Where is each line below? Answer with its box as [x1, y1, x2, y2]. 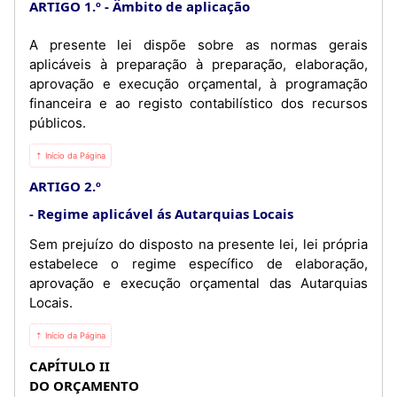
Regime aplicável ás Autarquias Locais [37, 204, 293, 222]
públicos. [29, 113, 86, 131]
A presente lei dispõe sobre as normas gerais [29, 35, 368, 53]
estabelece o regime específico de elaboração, [29, 254, 368, 272]
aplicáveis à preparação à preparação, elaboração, [29, 55, 368, 73]
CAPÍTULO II [29, 356, 110, 375]
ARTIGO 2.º [29, 176, 101, 195]
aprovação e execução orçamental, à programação [29, 74, 368, 92]
